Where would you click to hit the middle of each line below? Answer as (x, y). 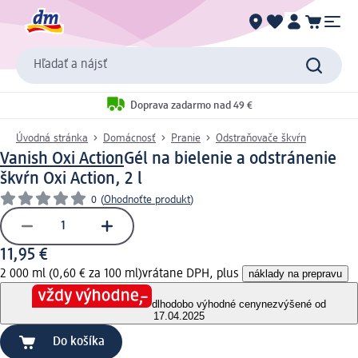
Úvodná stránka (52, 138)
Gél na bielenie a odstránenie (230, 159)
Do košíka (79, 342)
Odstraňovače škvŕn (261, 138)
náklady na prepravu (295, 273)
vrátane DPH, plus (192, 274)
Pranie (186, 138)
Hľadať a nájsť (70, 65)
